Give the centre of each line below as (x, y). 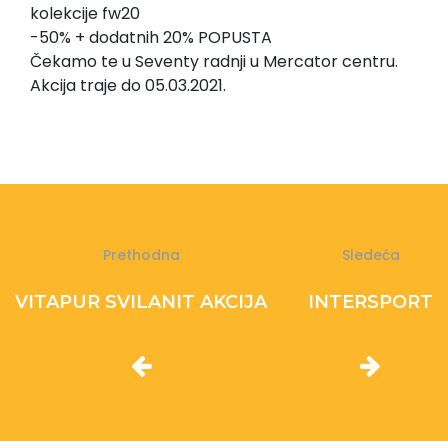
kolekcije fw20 (85, 13)
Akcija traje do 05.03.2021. (128, 85)
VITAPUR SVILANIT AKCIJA (141, 302)
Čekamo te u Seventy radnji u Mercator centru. (214, 61)
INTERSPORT (370, 302)
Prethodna (141, 255)
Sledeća (370, 255)
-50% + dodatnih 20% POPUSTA (151, 37)
